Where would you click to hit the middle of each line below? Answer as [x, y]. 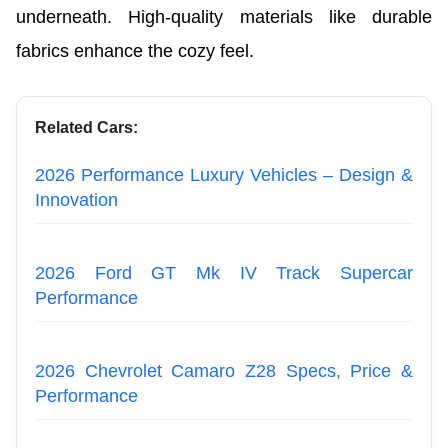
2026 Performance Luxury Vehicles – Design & [224, 174]
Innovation [76, 199]
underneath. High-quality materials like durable [224, 16]
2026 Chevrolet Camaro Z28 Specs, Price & [224, 370]
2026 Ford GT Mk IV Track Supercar [224, 272]
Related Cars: [86, 127]
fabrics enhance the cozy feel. [135, 50]
